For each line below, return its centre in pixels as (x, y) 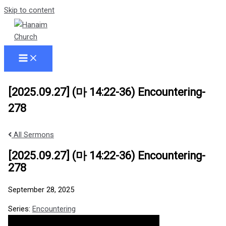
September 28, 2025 (41, 189)
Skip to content (29, 10)
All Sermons (33, 135)
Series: (20, 209)
